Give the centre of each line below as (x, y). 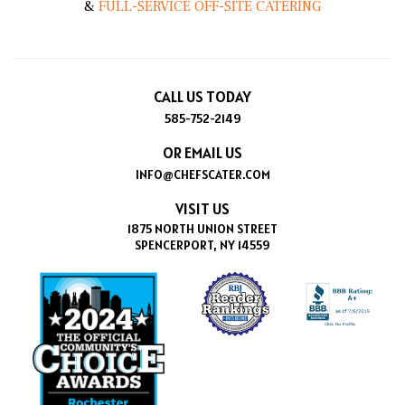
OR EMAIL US (202, 152)
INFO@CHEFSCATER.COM (202, 174)
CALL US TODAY (202, 96)
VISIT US (202, 208)
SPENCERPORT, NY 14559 (202, 245)
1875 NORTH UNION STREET (202, 228)
